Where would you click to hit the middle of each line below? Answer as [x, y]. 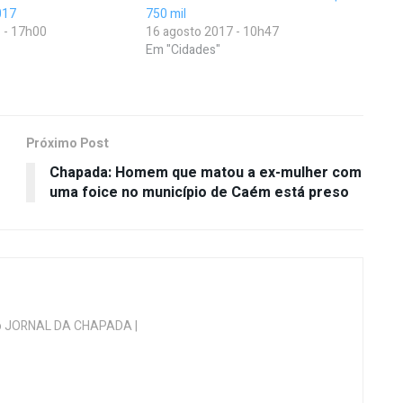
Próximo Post [67, 144]
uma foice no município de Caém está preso [199, 193]
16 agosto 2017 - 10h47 [213, 32]
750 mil [166, 14]
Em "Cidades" [184, 50]
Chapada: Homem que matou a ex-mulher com [206, 173]
